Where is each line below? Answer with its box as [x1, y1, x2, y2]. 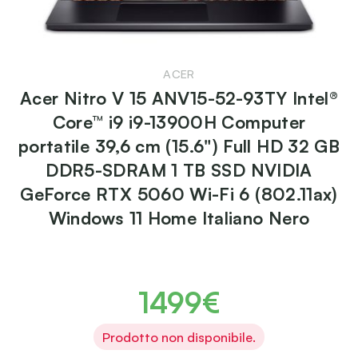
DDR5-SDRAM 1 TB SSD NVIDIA [46, 159, 312, 181]
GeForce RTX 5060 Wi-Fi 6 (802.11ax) [20, 183, 338, 205]
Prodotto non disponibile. [102, 328, 256, 345]
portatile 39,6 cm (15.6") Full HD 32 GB [18, 135, 340, 157]
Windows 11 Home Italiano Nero [48, 207, 310, 229]
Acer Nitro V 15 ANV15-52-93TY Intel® [19, 87, 339, 109]
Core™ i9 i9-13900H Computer [52, 111, 306, 133]
